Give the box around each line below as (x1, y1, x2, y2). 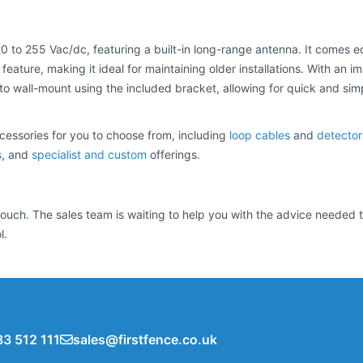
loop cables (229, 128, 290, 143)
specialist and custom (32, 147, 147, 162)
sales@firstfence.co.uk (73, 331, 217, 348)
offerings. (147, 147, 200, 162)
